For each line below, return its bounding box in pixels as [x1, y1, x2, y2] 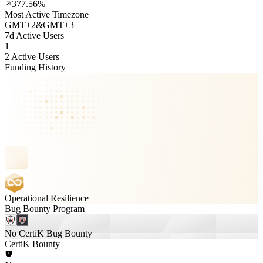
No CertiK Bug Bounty [5, 228, 92, 238]
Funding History [5, 62, 66, 72]
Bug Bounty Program [5, 204, 85, 214]
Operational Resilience [5, 193, 89, 203]
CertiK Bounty [5, 239, 60, 249]
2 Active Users [5, 52, 59, 62]
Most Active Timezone [5, 9, 89, 19]
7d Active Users [5, 31, 64, 41]
